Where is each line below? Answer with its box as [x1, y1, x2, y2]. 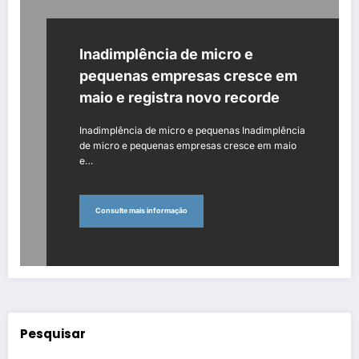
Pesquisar [20, 325, 86, 343]
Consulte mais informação [95, 206, 188, 216]
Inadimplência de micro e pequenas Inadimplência [79, 123, 305, 136]
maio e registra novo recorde [79, 88, 280, 106]
